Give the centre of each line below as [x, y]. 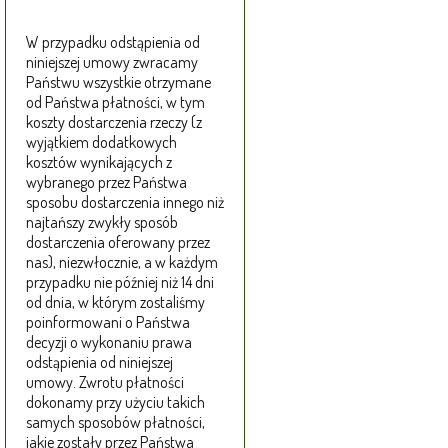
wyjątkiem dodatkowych [101, 142]
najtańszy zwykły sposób [102, 222]
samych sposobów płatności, [115, 422]
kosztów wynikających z [99, 162]
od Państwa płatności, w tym [115, 102]
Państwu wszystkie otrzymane [118, 82]
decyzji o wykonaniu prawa [109, 342]
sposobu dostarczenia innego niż [125, 202]
